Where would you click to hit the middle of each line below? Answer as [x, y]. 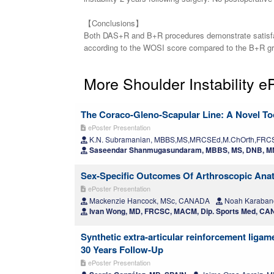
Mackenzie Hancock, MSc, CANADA [149, 201]
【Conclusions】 [113, 23]
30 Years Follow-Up [122, 250]
